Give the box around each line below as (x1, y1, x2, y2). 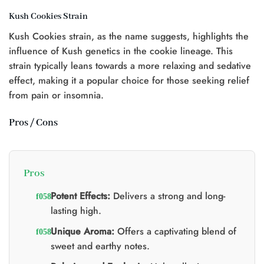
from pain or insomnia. (9, 88, 104, 103)
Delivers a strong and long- (110, 189, 225, 203)
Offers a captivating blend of (114, 224, 236, 238)
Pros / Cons (9, 116, 58, 129)
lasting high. (50, 203, 101, 217)
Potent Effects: (50, 189, 110, 203)
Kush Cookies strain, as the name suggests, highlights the (9, 29, 249, 44)
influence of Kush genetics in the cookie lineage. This (9, 44, 233, 58)
